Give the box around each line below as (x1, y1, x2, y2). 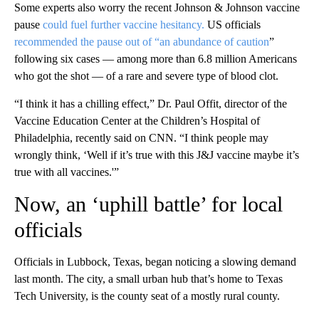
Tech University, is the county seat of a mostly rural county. (14, 289, 280, 302)
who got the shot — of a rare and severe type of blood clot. (14, 69, 278, 82)
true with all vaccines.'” (14, 165, 119, 178)
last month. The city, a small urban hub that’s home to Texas (14, 272, 283, 285)
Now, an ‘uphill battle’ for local (14, 192, 283, 216)
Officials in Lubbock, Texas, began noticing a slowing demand (14, 255, 296, 268)
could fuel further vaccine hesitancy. (43, 18, 207, 31)
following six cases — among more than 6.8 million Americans (14, 52, 297, 65)
